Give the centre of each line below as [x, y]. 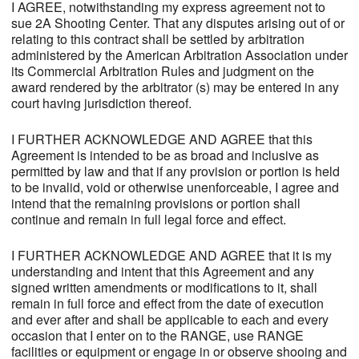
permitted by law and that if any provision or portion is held [175, 171]
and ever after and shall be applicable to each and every [169, 320]
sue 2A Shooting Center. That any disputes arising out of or [177, 23]
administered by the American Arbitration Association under [179, 55]
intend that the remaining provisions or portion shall [155, 204]
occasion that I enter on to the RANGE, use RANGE [157, 336]
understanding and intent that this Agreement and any [162, 272]
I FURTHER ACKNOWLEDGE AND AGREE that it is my [171, 256]
